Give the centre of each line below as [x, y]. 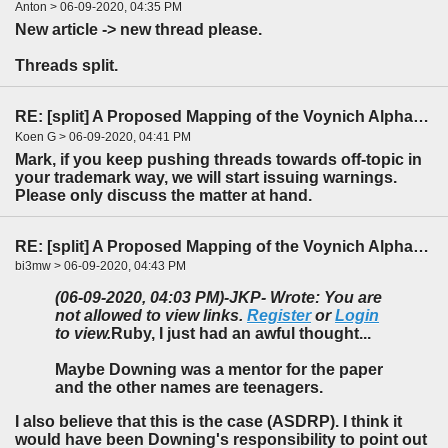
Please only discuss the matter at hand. [163, 195]
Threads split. [66, 65]
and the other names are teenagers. [189, 388]
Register [279, 316]
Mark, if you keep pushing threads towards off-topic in [218, 159]
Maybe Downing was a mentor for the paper [219, 370]
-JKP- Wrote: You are [303, 298]
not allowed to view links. [151, 316]
